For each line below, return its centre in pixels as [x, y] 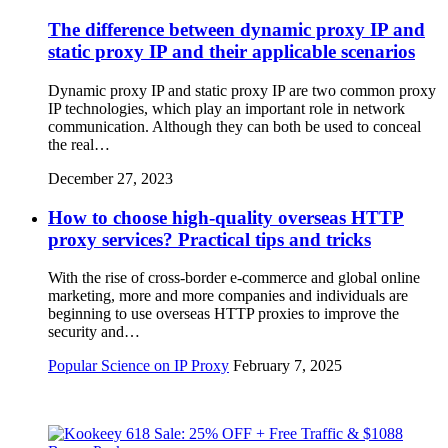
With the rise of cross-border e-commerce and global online [234, 278]
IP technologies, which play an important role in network [226, 108]
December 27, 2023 [110, 178]
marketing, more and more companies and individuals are [228, 296]
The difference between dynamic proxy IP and [236, 30]
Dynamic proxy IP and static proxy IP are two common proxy [242, 90]
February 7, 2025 [287, 366]
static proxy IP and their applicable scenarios [231, 52]
